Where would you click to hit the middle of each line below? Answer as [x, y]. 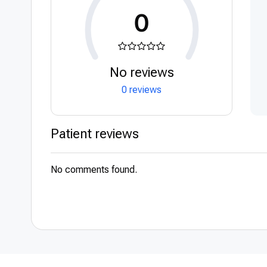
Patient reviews [95, 134]
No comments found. [94, 170]
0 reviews [142, 90]
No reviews [142, 72]
